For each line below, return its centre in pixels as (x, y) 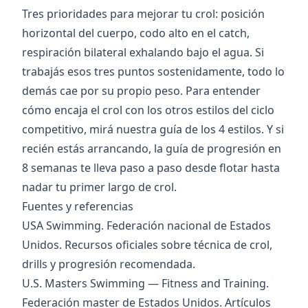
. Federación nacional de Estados (186, 226)
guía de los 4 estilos (210, 130)
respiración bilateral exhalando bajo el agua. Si (143, 53)
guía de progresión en (223, 149)
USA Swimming (62, 226)
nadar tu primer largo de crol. (99, 187)
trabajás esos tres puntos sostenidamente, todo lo (153, 72)
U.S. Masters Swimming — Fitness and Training (144, 284)
